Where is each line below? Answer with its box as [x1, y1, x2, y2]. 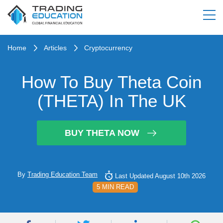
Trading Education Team [27, 171, 98, 178]
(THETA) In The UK [37, 91, 186, 111]
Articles [44, 44, 67, 52]
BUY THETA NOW [65, 127, 139, 138]
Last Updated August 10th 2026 [115, 172, 206, 180]
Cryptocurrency [84, 44, 132, 52]
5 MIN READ [97, 183, 134, 191]
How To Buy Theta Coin [21, 72, 202, 92]
